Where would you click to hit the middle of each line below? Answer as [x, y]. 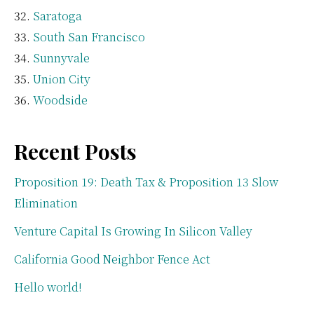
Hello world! [48, 287]
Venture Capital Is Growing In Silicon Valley [133, 231]
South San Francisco [89, 36]
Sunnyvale [61, 57]
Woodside [60, 100]
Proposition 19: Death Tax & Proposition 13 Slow [146, 182]
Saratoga [57, 15]
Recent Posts [75, 151]
